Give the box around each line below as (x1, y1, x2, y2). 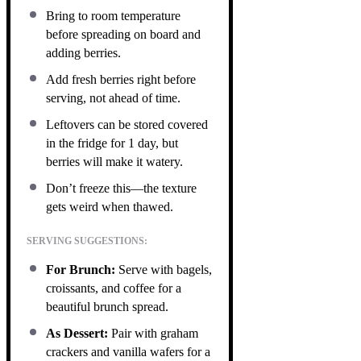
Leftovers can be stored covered (46, 117, 208, 131)
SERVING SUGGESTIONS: (27, 234, 147, 247)
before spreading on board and (46, 27, 201, 41)
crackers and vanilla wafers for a (46, 344, 210, 359)
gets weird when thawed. (46, 199, 173, 214)
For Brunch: (46, 262, 115, 276)
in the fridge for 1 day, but (46, 135, 178, 150)
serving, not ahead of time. (46, 90, 180, 105)
